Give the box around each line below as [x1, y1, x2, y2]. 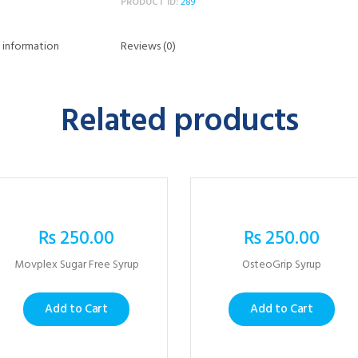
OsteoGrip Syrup [242, 256, 321, 275]
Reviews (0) [121, 37, 176, 56]
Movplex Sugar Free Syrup [14, 256, 139, 275]
